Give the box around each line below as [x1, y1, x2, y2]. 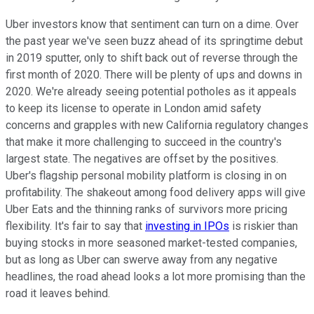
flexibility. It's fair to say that [6, 219, 145, 233]
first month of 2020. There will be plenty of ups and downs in [6, 67, 302, 81]
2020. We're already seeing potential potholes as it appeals [6, 84, 296, 98]
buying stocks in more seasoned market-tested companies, [6, 235, 297, 250]
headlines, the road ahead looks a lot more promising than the [6, 269, 306, 283]
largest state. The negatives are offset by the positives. [6, 151, 278, 165]
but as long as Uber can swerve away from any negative [6, 252, 278, 266]
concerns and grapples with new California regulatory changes [6, 118, 308, 132]
